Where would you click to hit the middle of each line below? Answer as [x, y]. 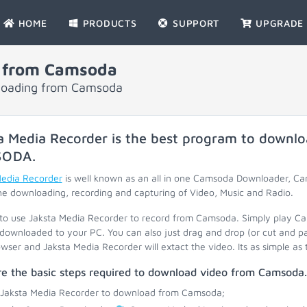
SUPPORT [195, 23]
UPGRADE [278, 23]
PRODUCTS [108, 23]
